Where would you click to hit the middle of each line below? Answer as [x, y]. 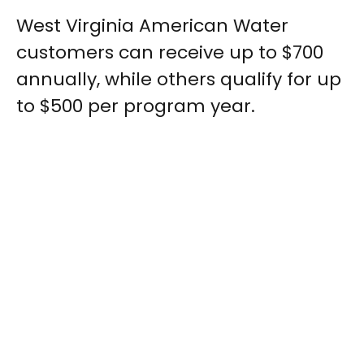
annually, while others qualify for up [179, 80]
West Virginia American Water [152, 26]
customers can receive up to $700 [170, 53]
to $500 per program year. [136, 106]
